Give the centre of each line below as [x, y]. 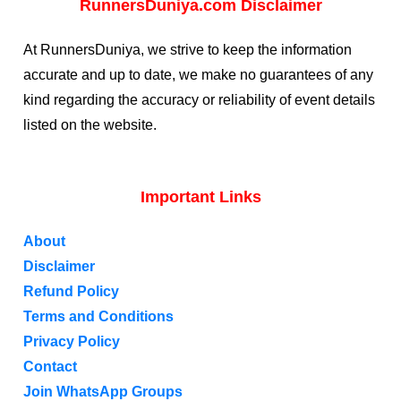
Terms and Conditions [99, 316]
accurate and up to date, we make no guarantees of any [199, 75]
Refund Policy [72, 291]
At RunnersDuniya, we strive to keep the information [188, 50]
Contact [51, 367]
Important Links [200, 197]
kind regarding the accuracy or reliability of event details [200, 100]
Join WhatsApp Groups [103, 392]
